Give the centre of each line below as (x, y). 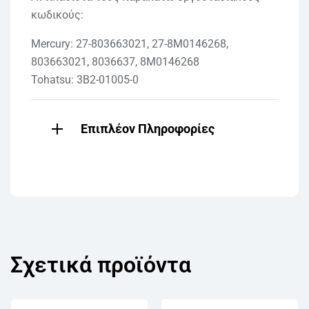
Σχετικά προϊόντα (101, 265)
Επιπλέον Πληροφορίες (148, 128)
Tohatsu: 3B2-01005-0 (85, 79)
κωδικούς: (57, 14)
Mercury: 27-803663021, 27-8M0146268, (130, 43)
